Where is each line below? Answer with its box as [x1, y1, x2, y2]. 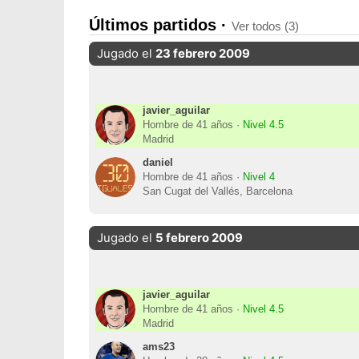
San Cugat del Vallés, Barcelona [143, 185, 293, 197]
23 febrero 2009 [155, 46, 250, 61]
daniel [143, 156, 174, 168]
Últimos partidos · [88, 15, 232, 34]
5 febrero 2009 [155, 231, 243, 246]
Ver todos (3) [231, 18, 299, 33]
